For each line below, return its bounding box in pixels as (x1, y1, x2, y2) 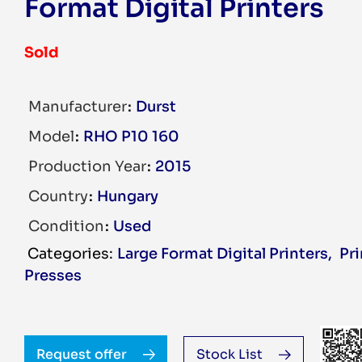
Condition (28, 217, 107, 235)
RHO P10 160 (83, 128, 179, 145)
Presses (24, 267, 82, 284)
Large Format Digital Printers (117, 245, 328, 263)
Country (28, 187, 91, 205)
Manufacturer (28, 98, 130, 116)
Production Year (28, 158, 149, 175)
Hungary (97, 187, 158, 205)
